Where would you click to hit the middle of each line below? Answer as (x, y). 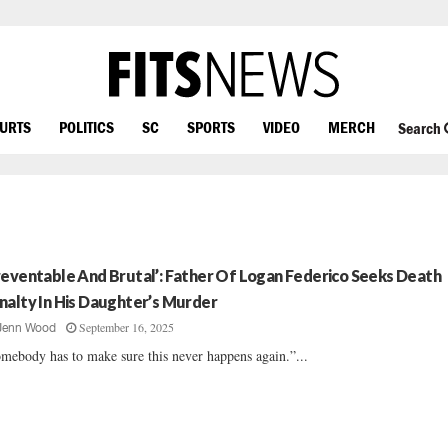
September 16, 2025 (127, 327)
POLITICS (86, 126)
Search (420, 128)
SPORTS (211, 126)
